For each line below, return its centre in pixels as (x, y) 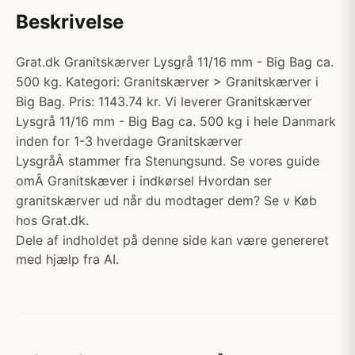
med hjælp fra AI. (67, 259)
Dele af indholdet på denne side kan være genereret (172, 240)
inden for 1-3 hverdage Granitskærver (129, 141)
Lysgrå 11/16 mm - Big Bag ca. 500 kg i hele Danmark (176, 121)
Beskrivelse (70, 22)
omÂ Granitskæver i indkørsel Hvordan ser (144, 181)
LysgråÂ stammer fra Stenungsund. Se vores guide (168, 161)
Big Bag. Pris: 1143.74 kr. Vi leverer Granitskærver (164, 101)
